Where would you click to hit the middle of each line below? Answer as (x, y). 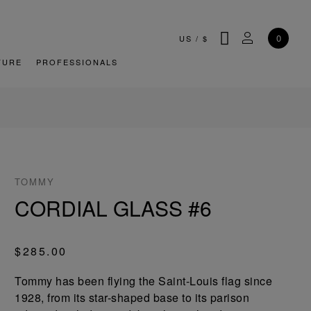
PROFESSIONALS (77, 62)
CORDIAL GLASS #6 (114, 208)
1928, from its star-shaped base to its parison (132, 297)
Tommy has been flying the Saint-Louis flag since (144, 281)
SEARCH (250, 34)
